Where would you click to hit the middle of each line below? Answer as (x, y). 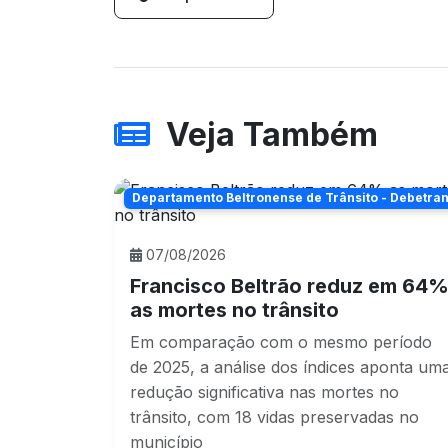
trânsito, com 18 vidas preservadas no (274, 417)
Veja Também (272, 135)
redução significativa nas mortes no (264, 392)
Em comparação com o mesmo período (281, 342)
